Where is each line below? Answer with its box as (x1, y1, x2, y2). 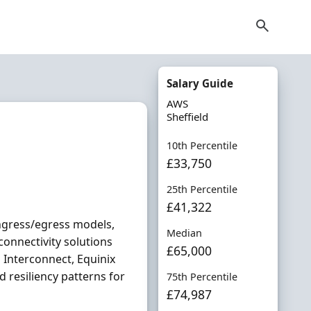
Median (166, 226, 202, 239)
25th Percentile (166, 183, 237, 196)
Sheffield (166, 110, 208, 124)
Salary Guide (166, 76, 233, 90)
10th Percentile (166, 139, 237, 152)
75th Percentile (166, 270, 237, 283)
